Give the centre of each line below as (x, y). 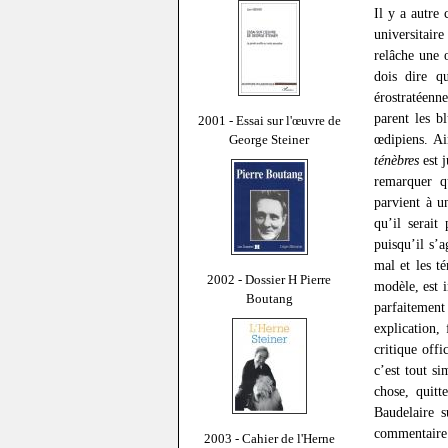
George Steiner (269, 139)
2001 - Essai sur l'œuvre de (269, 120)
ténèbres (396, 160)
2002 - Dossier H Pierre (269, 279)
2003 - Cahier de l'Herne (269, 438)
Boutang (269, 298)
